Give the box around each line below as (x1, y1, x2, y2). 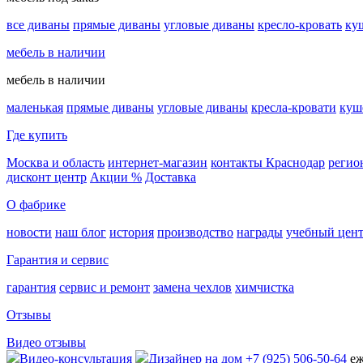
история (109, 225, 154, 240)
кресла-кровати (251, 100, 336, 115)
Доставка (145, 170, 196, 185)
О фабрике (6, 198, 66, 212)
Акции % (90, 170, 142, 185)
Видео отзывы (6, 335, 86, 350)
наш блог (55, 225, 106, 240)
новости (6, 225, 52, 240)
